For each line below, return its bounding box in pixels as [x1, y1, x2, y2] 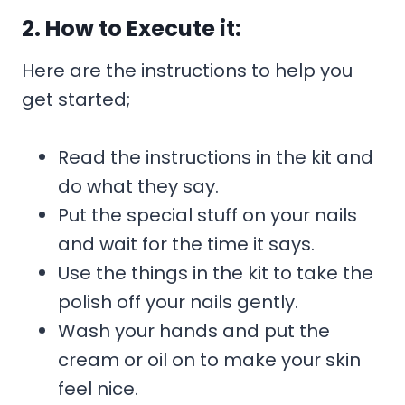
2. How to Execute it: [22, 13, 241, 43]
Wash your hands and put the [58, 317, 330, 344]
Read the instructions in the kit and [58, 144, 373, 170]
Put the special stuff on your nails [58, 202, 357, 228]
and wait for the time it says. [58, 231, 315, 257]
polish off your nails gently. [58, 288, 298, 315]
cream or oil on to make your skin [58, 346, 361, 372]
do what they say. [58, 173, 219, 199]
